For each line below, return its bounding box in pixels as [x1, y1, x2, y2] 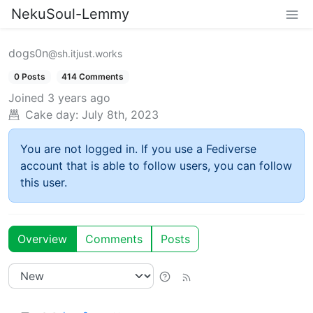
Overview [17, 232, 67, 247]
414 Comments [61, 71, 124, 82]
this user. [20, 175, 67, 190]
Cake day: [25, 108, 78, 122]
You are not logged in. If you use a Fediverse [20, 142, 256, 156]
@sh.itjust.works [48, 48, 122, 59]
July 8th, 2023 [82, 108, 159, 122]
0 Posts [13, 71, 45, 82]
